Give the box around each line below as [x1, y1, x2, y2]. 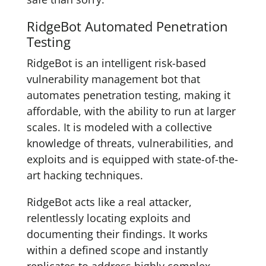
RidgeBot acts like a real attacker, [26, 195, 192, 209]
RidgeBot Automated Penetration [26, 17, 228, 35]
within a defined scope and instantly [26, 243, 208, 257]
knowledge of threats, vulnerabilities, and [26, 136, 233, 150]
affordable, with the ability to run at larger [26, 104, 236, 118]
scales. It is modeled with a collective [26, 120, 212, 134]
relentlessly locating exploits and [26, 211, 191, 225]
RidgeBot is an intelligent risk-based [26, 56, 206, 70]
